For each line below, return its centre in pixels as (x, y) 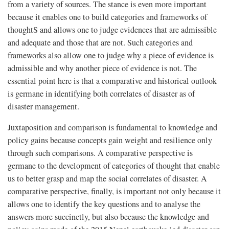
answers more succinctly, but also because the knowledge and (108, 216)
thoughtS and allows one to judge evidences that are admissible (112, 29)
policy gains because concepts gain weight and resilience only (110, 140)
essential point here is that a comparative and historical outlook (112, 81)
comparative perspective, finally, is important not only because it (114, 191)
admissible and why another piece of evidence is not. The (102, 68)
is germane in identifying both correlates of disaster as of (101, 93)
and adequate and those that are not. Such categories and (100, 42)
